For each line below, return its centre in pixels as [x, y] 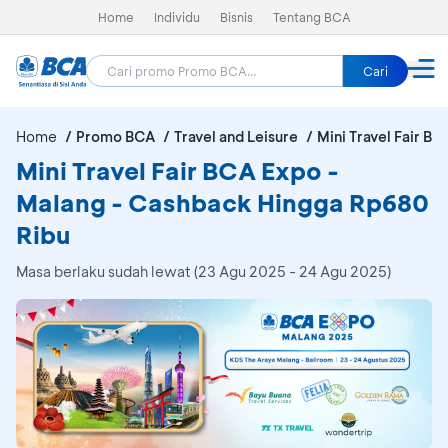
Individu [176, 17]
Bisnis [236, 17]
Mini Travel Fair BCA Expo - [177, 170]
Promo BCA [115, 136]
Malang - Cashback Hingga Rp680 [222, 202]
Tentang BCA [311, 17]
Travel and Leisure [236, 136]
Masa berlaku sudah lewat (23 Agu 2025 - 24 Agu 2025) [203, 271]
